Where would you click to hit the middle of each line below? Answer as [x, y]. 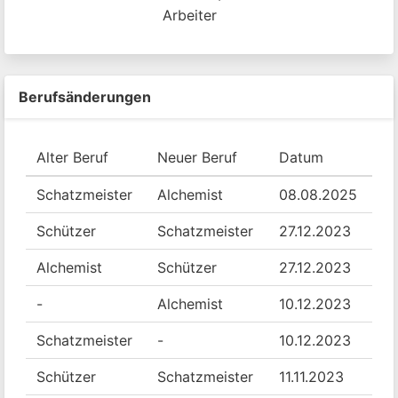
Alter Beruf [72, 157]
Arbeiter [190, 15]
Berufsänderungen [85, 97]
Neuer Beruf [197, 157]
